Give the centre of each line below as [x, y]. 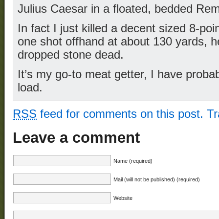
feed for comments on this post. [120, 114]
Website [123, 198]
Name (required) [133, 161]
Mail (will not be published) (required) [157, 179]
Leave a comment [76, 137]
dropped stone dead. [71, 55]
